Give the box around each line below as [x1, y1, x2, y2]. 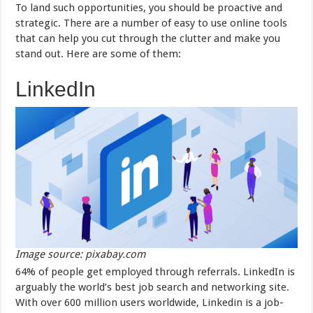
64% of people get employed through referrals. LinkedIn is [15, 265, 296, 279]
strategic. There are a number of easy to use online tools [15, 17, 288, 30]
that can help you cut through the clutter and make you [15, 32, 281, 45]
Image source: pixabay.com [15, 248, 146, 261]
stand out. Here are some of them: [15, 48, 182, 61]
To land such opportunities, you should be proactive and [15, 1, 283, 15]
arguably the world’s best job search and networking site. [15, 281, 290, 294]
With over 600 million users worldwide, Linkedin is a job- [15, 296, 284, 310]
